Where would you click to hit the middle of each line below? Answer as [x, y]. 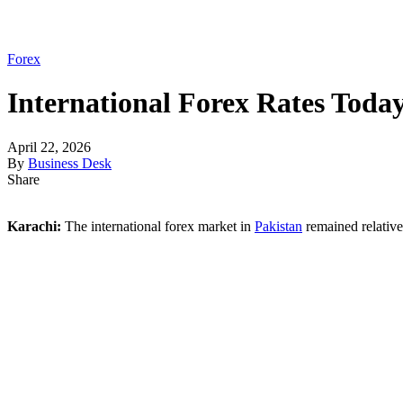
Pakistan [278, 226]
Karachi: [34, 226]
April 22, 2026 [49, 147]
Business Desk [70, 163]
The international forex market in [158, 226]
